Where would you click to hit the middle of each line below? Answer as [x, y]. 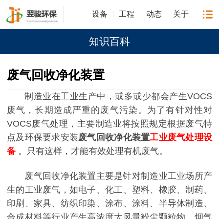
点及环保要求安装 [43, 137]
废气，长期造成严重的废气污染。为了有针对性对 [109, 110]
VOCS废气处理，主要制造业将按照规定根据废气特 [109, 123]
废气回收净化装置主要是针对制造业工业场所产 [118, 176]
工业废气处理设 [181, 137]
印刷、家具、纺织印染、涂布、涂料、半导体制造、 [109, 203]
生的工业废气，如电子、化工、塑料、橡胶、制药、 [109, 189]
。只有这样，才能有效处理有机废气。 [92, 151]
